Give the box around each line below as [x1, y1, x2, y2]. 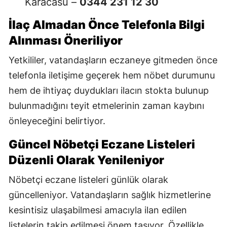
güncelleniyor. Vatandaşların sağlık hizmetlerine [9, 190, 211, 201]
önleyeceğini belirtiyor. [9, 116, 105, 127]
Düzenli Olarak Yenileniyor [9, 153, 164, 168]
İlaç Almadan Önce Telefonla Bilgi [9, 18, 205, 32]
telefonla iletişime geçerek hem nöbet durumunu [9, 70, 215, 81]
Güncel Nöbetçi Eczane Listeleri [9, 137, 195, 152]
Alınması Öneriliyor [9, 33, 123, 48]
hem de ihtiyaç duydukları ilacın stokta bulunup [9, 85, 209, 96]
